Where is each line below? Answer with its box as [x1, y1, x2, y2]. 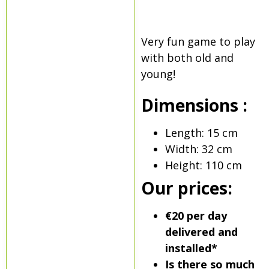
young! [141, 66, 175, 81]
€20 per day [165, 208, 227, 223]
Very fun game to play [141, 34, 255, 49]
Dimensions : [141, 94, 247, 117]
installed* [165, 241, 217, 256]
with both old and [141, 50, 234, 65]
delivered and [165, 225, 238, 240]
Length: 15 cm [165, 125, 238, 141]
